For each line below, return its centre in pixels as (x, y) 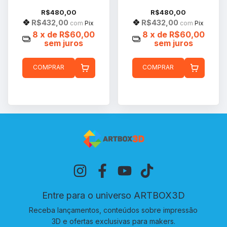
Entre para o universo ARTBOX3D (113, 195)
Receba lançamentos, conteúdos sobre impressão (113, 210)
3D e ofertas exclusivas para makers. (113, 221)
